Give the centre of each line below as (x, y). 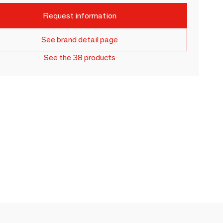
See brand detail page (80, 40)
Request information (80, 15)
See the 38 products (80, 57)
